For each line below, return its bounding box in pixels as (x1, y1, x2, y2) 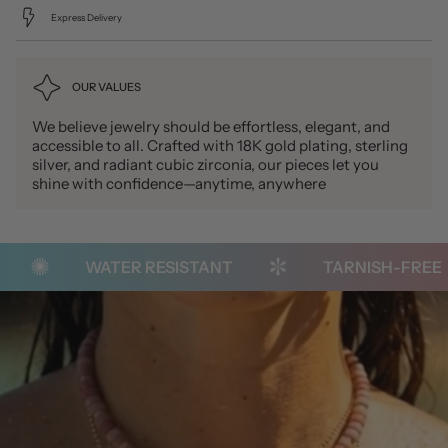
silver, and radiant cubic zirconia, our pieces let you (32, 154, 379, 174)
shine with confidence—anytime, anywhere (32, 173, 326, 193)
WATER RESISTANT (61, 256, 210, 277)
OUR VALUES (72, 80, 141, 95)
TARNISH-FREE (299, 256, 419, 277)
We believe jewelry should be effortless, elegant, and (32, 116, 390, 136)
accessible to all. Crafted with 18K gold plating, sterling (32, 135, 408, 155)
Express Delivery (51, 12, 122, 24)
